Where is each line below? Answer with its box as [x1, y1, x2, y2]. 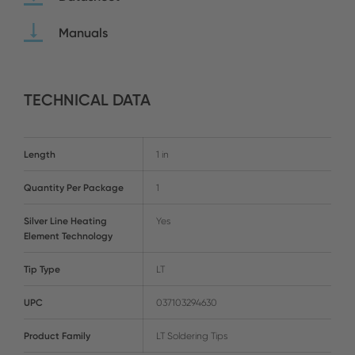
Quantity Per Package [24, 181, 124, 193]
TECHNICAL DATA [24, 90, 151, 109]
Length [24, 147, 55, 160]
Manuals [59, 24, 108, 40]
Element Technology [24, 229, 113, 242]
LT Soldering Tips [156, 329, 228, 342]
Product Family [24, 329, 90, 342]
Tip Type [24, 262, 60, 275]
